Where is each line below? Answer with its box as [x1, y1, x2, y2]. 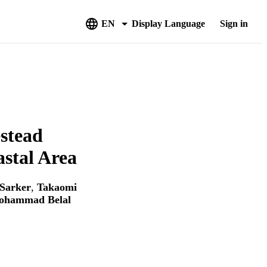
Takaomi [37, 181, 77, 194]
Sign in [219, 18, 248, 29]
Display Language [132, 18, 205, 29]
